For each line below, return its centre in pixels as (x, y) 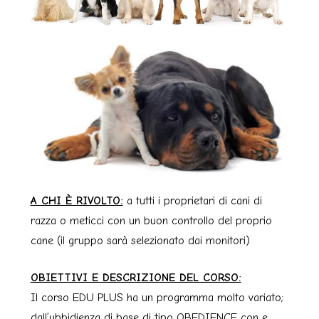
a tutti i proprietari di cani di (192, 201)
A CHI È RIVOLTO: (77, 201)
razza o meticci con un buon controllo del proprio (151, 221)
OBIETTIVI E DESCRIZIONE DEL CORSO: (136, 278)
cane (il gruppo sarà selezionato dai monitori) (140, 241)
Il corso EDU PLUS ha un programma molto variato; (157, 298)
